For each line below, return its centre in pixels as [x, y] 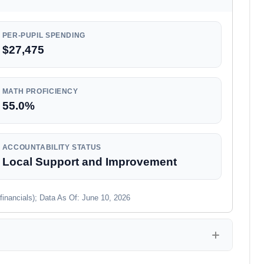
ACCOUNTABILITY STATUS [52, 147]
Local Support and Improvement [89, 162]
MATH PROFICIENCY [40, 91]
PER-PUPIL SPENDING [44, 35]
